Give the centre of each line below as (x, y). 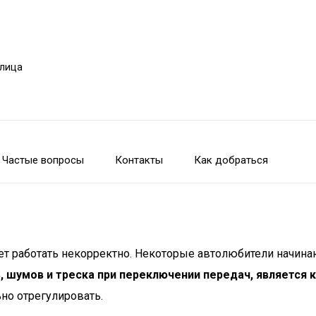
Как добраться (231, 160)
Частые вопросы (43, 160)
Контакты (139, 160)
